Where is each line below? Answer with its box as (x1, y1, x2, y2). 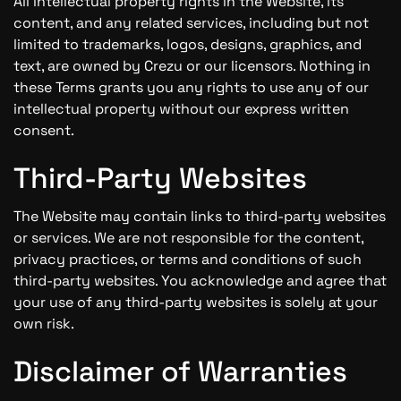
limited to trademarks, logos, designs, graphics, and (13, 35, 362, 54)
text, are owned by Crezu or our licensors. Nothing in (13, 56, 371, 75)
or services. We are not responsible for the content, (13, 228, 363, 247)
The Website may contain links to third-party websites (13, 207, 386, 226)
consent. (13, 121, 74, 140)
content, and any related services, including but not (13, 13, 369, 32)
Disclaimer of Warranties (13, 354, 347, 389)
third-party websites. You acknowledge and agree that (13, 271, 387, 290)
